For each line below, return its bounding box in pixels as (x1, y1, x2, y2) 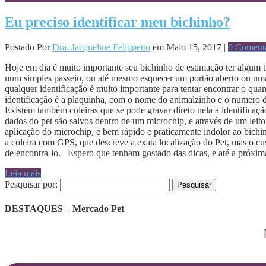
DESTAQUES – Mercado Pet (5, 204, 124, 214)
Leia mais (5, 167, 41, 178)
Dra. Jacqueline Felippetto (52, 42, 150, 52)
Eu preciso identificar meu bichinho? (5, 14, 230, 30)
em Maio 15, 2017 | (150, 42, 228, 52)
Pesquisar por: (5, 179, 58, 189)
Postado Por (5, 42, 52, 52)
